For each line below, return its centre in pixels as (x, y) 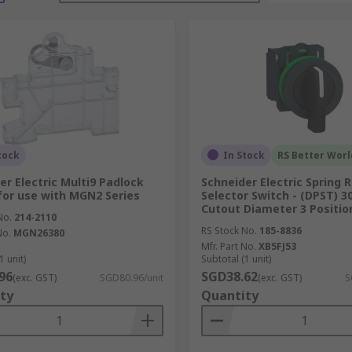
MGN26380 (39, 233)
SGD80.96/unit (131, 277)
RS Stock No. (229, 230)
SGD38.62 (229, 276)
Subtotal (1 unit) (236, 258)
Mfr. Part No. (228, 246)
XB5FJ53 (277, 246)
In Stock (244, 155)
